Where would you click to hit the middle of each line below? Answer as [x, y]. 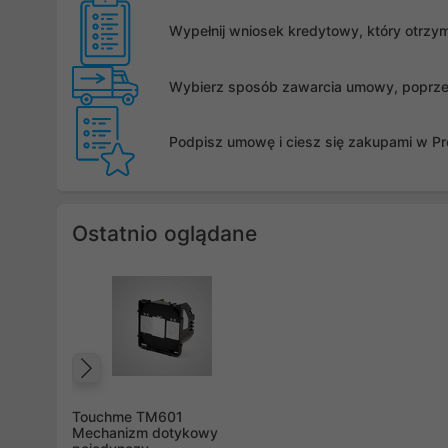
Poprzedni [162, 388]
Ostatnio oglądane [164, 234]
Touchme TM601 [127, 417]
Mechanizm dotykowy [145, 433]
